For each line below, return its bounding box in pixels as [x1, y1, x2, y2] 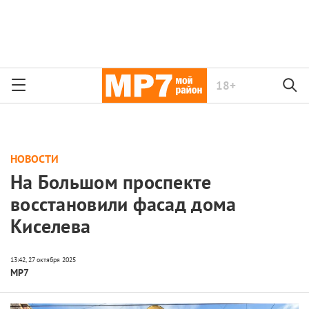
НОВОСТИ [10, 152, 59, 166]
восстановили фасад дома [10, 191, 237, 217]
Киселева [10, 213, 91, 239]
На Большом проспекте [10, 169, 212, 195]
